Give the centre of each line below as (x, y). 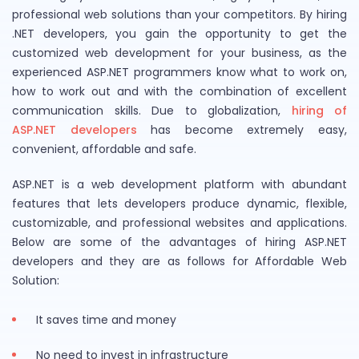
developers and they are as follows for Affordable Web (179, 261)
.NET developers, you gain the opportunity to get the (179, 33)
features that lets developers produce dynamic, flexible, (179, 203)
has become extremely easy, (242, 129)
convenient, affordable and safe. (104, 149)
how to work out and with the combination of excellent (179, 91)
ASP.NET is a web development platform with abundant (179, 184)
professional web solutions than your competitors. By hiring (179, 14)
